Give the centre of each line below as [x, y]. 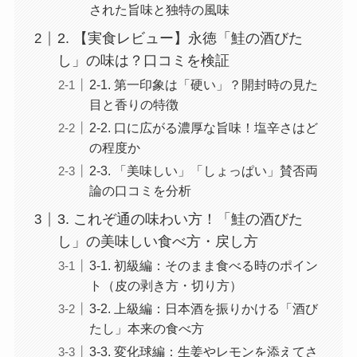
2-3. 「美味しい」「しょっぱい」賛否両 [203, 171]
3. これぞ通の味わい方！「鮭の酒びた [180, 220]
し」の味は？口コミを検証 [143, 61]
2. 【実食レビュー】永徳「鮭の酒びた [180, 39]
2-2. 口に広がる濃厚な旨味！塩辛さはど [203, 128]
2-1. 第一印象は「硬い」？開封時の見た [203, 85]
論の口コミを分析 [140, 191]
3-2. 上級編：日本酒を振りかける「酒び [203, 309]
